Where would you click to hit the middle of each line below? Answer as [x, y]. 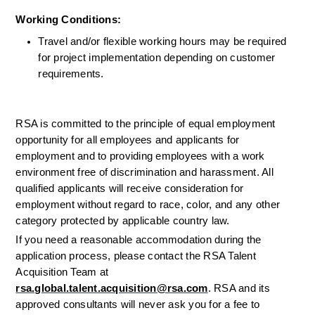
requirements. [71, 74]
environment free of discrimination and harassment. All [144, 173]
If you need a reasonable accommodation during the [139, 240]
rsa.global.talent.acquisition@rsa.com [112, 289]
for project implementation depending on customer [157, 58]
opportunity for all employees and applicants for [128, 140]
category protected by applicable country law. [123, 221]
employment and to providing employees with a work [140, 156]
